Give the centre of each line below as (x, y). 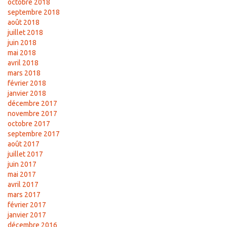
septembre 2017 (34, 134)
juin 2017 (22, 164)
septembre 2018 (34, 12)
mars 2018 (24, 73)
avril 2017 (23, 185)
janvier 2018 (27, 93)
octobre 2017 (29, 124)
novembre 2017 (32, 114)
